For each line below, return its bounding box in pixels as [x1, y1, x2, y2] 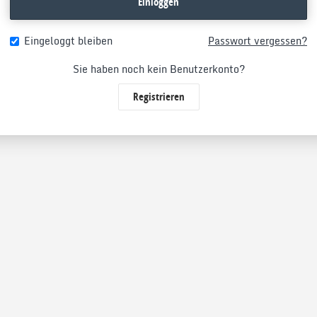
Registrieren [132, 89, 185, 104]
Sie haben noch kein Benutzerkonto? [72, 61, 245, 77]
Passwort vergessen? [208, 33, 307, 49]
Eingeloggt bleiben [24, 33, 113, 49]
